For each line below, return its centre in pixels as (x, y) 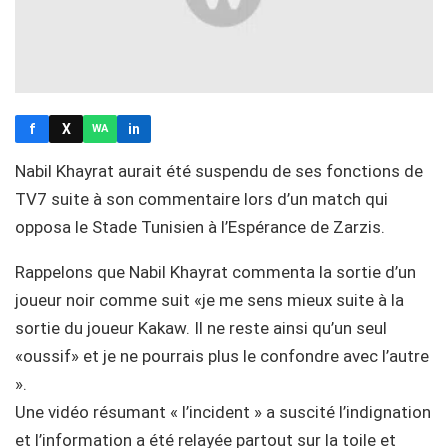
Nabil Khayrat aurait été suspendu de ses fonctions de (219, 170)
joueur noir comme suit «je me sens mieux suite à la (209, 299)
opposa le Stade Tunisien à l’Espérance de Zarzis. (200, 226)
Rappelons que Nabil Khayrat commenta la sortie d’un (215, 271)
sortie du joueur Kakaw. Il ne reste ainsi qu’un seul (201, 327)
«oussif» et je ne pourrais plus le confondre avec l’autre (222, 355)
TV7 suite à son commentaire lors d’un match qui (201, 198)
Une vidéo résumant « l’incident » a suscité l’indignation (223, 411)
